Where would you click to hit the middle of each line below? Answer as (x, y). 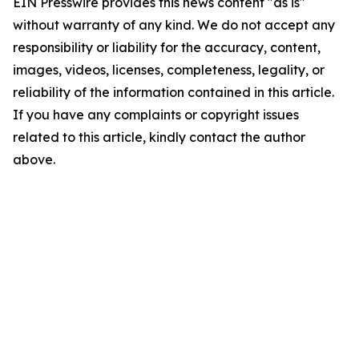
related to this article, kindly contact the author (159, 137)
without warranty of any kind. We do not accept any (174, 25)
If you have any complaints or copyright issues (156, 115)
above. (34, 160)
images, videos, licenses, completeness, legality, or (169, 70)
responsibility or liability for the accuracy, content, (167, 48)
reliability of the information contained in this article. (173, 93)
